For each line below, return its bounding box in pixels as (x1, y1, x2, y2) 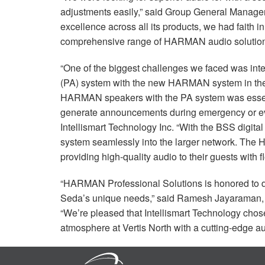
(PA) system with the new (60, 75, 168, 89)
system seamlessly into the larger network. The (60, 134, 258, 148)
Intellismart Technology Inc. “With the (60, 119, 216, 134)
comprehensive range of (60, 34, 164, 48)
